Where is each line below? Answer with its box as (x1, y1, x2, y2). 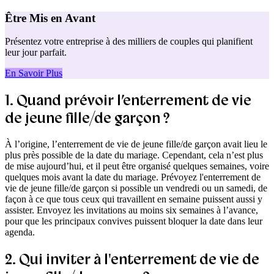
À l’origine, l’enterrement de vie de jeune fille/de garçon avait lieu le (5, 139, 267, 150)
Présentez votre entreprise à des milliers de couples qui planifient (5, 36, 253, 47)
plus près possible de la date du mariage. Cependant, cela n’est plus (5, 150, 263, 161)
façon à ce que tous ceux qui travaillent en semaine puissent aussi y (5, 194, 262, 205)
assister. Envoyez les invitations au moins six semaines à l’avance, (5, 205, 258, 216)
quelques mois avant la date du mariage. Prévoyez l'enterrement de (5, 172, 261, 183)
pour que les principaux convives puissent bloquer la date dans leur (5, 216, 262, 227)
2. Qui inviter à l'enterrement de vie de (5, 251, 259, 268)
